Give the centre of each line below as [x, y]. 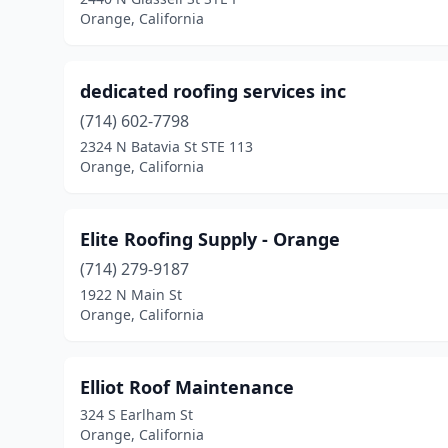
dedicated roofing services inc [213, 91]
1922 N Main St [131, 294]
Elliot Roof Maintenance [187, 387]
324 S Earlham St [136, 414]
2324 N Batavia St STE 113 [166, 146]
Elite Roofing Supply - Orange [210, 239]
